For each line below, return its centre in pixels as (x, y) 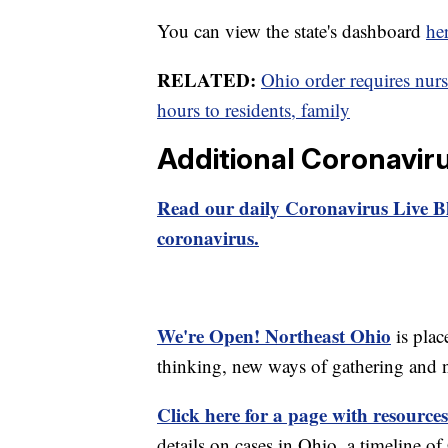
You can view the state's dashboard (291, 31)
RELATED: (209, 80)
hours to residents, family (253, 110)
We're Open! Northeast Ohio (274, 336)
